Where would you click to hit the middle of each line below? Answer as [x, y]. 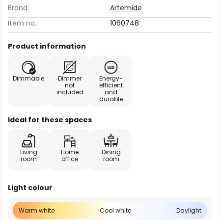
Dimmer [70, 78]
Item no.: [23, 23]
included [70, 92]
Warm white [37, 210]
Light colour [30, 188]
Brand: [18, 8]
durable [111, 99]
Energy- [111, 78]
